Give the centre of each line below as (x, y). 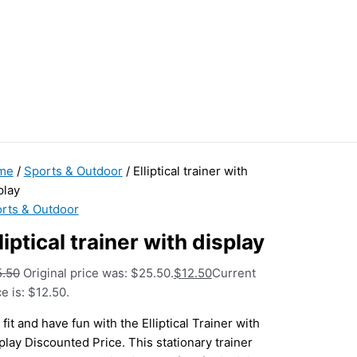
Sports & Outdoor (73, 171)
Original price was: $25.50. (98, 273)
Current (233, 273)
